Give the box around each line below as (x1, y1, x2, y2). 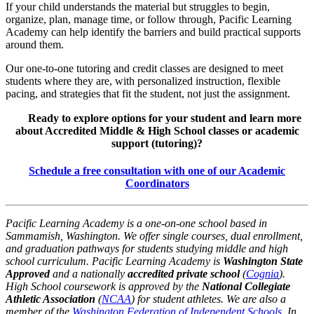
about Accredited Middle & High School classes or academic (15, 124, 299, 137)
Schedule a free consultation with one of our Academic (29, 165, 285, 177)
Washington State (223, 255, 303, 268)
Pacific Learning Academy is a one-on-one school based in (6, 217, 267, 230)
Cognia (246, 268, 279, 280)
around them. (6, 39, 64, 51)
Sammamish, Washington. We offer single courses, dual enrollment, (6, 230, 303, 243)
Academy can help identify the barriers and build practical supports (6, 26, 301, 39)
